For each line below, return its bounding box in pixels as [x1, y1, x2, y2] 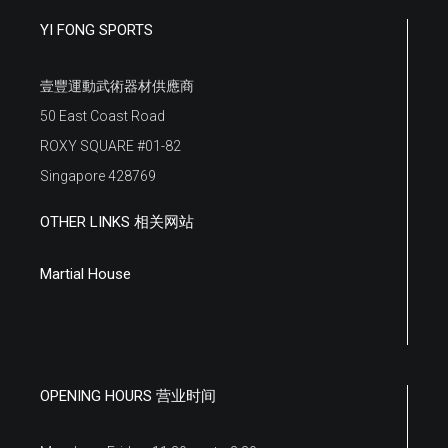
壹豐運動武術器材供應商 [40, 77, 194, 94]
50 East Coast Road [40, 107, 165, 124]
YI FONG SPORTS [40, 20, 153, 39]
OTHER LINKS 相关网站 [40, 212, 194, 231]
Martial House [40, 264, 131, 283]
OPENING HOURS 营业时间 [40, 386, 216, 405]
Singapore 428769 [40, 167, 156, 184]
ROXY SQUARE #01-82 [40, 137, 181, 154]
